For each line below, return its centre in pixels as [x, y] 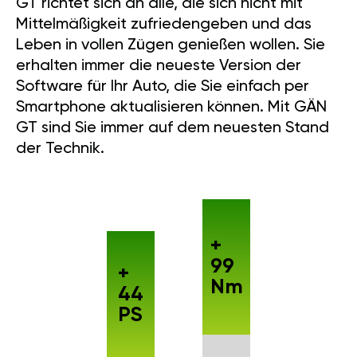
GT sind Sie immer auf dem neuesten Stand [173, 128]
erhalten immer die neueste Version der [159, 66]
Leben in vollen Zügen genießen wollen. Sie [171, 45]
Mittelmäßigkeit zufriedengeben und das [164, 24]
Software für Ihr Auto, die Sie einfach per [163, 86]
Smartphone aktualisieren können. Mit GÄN [171, 107]
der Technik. [60, 149]
